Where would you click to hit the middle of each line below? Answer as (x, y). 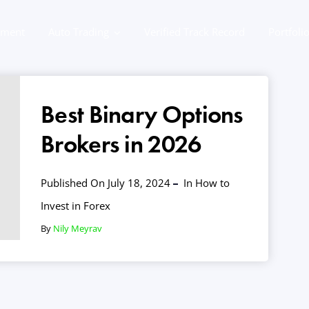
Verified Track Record (195, 32)
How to (212, 183)
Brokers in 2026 (121, 144)
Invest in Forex (76, 206)
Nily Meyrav (78, 228)
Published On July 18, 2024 (106, 183)
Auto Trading (79, 32)
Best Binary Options (142, 114)
